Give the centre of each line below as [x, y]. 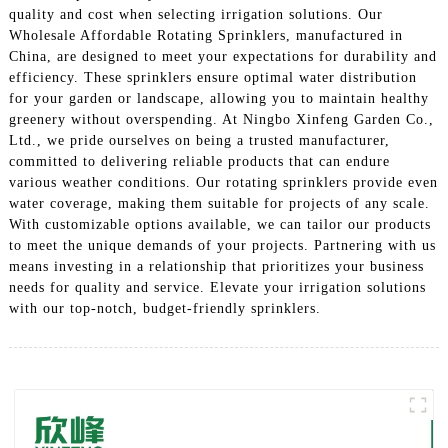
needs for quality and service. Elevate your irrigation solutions [217, 287]
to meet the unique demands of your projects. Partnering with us [222, 245]
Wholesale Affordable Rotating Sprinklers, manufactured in [205, 35]
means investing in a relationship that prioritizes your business [216, 266]
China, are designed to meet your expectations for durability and [222, 56]
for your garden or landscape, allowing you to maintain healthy [218, 98]
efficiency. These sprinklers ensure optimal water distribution [212, 77]
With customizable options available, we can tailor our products [219, 224]
